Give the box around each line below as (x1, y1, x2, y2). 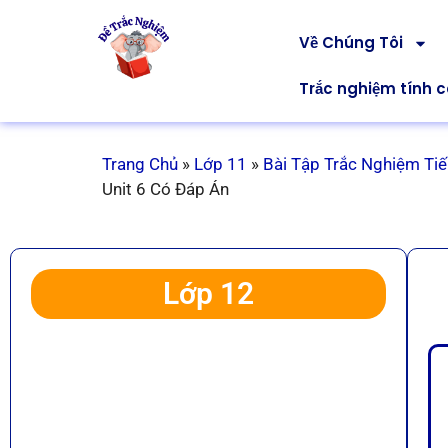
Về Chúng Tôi (298, 32, 403, 53)
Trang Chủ (102, 154, 178, 174)
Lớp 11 (194, 154, 247, 174)
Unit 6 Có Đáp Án (102, 179, 229, 199)
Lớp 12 (163, 275, 255, 311)
